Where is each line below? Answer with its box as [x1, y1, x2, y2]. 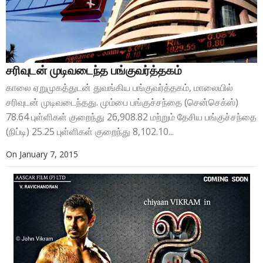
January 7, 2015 [19, 149, 78, 160]
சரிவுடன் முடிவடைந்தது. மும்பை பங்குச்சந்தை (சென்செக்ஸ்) [6, 96, 238, 109]
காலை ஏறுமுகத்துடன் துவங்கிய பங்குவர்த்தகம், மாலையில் [6, 81, 233, 95]
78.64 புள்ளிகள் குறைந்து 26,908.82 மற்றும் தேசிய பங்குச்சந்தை [6, 110, 257, 124]
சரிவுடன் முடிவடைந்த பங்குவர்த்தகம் [6, 62, 182, 79]
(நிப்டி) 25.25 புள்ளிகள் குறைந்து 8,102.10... [6, 125, 174, 139]
